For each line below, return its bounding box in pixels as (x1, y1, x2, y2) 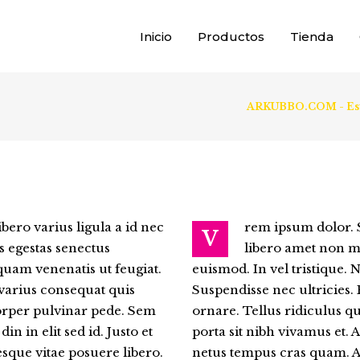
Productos (198, 28, 264, 44)
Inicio (140, 28, 172, 44)
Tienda (290, 28, 333, 44)
